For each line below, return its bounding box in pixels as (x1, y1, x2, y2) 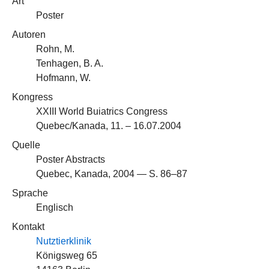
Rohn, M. (36, 44, 74, 54)
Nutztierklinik (36, 236, 91, 246)
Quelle (12, 140, 40, 150)
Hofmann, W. (36, 73, 91, 83)
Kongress (12, 92, 53, 102)
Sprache (12, 188, 48, 198)
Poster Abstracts (36, 154, 105, 165)
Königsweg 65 (36, 250, 97, 261)
